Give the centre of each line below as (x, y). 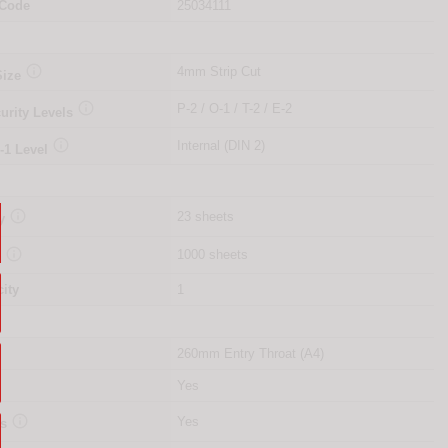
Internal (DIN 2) (220, 146)
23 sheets (205, 217)
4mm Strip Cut (218, 72)
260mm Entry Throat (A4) (250, 354)
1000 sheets (212, 255)
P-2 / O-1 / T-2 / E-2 (234, 109)
